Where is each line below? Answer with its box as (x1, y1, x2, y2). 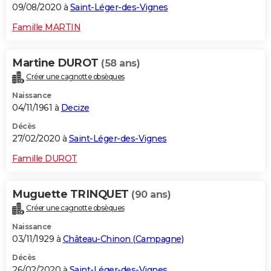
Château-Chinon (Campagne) (62, 233, 183, 244)
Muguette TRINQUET (12, 187, 131, 201)
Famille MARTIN (12, 21, 80, 33)
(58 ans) (101, 57, 140, 69)
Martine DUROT (12, 56, 101, 70)
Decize (60, 102, 90, 113)
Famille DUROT (12, 152, 77, 164)
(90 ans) (131, 188, 171, 200)
